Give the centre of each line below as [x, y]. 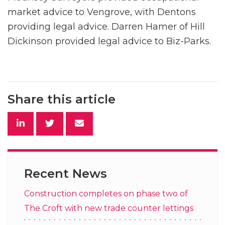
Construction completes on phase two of [106, 193]
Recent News [66, 173]
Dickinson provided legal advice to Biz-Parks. [109, 41]
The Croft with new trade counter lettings [109, 208]
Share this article [62, 99]
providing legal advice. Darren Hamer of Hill [106, 26]
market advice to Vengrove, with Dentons [102, 12]
